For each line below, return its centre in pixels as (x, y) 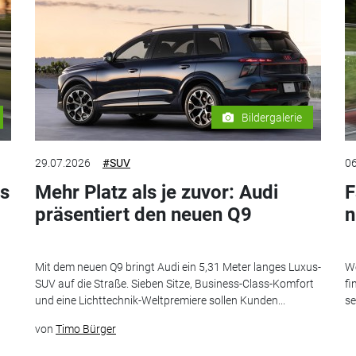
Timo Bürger (86, 329)
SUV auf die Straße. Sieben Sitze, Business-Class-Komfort (174, 284)
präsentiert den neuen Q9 (143, 214)
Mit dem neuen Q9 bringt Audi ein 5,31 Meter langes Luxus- (178, 267)
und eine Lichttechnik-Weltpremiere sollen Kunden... (160, 301)
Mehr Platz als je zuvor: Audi (157, 192)
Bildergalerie (272, 117)
